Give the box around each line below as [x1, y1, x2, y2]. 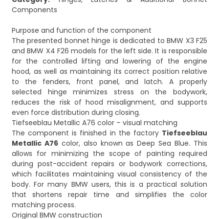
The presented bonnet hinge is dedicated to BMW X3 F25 [12, 36, 207, 46]
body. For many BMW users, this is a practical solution [12, 179, 207, 190]
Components [12, 5, 57, 15]
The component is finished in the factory [12, 128, 162, 138]
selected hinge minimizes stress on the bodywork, [12, 87, 207, 97]
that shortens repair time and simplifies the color [12, 190, 207, 200]
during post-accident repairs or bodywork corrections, [12, 159, 207, 169]
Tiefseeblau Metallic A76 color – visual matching [12, 118, 177, 128]
